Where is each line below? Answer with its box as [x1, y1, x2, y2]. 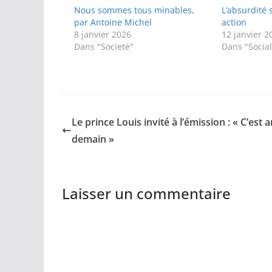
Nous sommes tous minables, [74, 4, 194, 16]
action [222, 16, 247, 29]
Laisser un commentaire [62, 183, 231, 204]
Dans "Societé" [74, 41, 134, 53]
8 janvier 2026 [74, 29, 131, 41]
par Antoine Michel [74, 16, 152, 29]
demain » [72, 132, 114, 146]
